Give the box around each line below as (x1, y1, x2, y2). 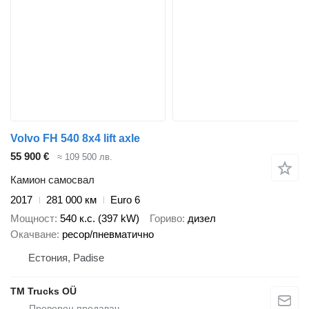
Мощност (10, 212, 54, 224)
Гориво (150, 212, 182, 224)
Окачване (10, 228, 57, 240)
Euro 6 (110, 194, 140, 206)
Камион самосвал (10, 174, 94, 186)
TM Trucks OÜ (10, 285, 77, 297)
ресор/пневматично (62, 228, 154, 240)
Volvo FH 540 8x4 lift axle (10, 132, 140, 144)
